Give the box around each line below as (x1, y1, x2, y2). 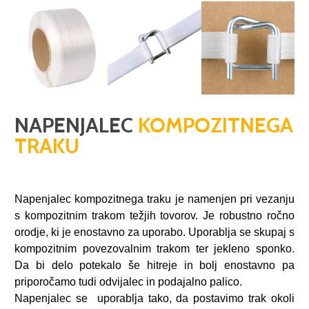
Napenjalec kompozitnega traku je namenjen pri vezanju (14, 192, 295, 205)
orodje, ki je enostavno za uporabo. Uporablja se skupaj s (14, 226, 295, 238)
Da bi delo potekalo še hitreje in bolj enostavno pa (14, 259, 295, 271)
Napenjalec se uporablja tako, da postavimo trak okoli (14, 292, 295, 304)
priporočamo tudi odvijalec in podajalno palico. (14, 275, 242, 288)
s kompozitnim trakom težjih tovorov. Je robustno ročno (14, 209, 295, 221)
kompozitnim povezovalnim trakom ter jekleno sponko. (14, 242, 295, 255)
